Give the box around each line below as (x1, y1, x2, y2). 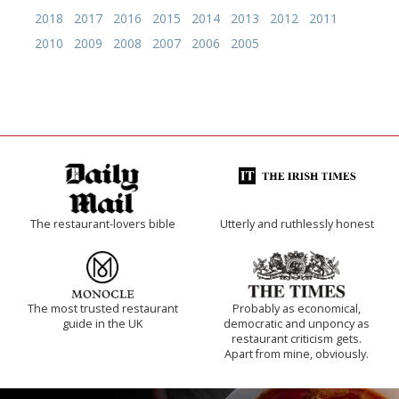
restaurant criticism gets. (232, 330, 362, 346)
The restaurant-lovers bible (29, 216, 175, 232)
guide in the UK (62, 315, 142, 331)
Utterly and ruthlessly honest (219, 216, 374, 232)
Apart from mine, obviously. (224, 346, 369, 362)
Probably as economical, (232, 300, 361, 316)
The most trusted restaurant (27, 300, 178, 316)
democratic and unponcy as (224, 315, 370, 331)
